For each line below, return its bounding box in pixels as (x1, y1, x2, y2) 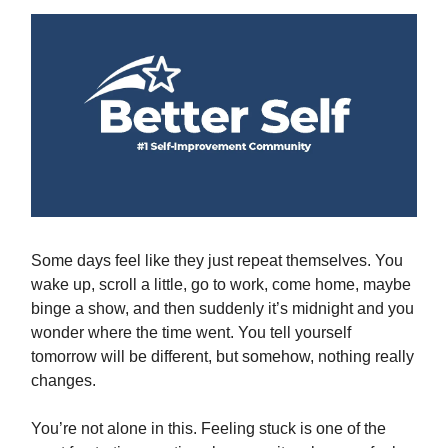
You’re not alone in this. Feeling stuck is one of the (31, 419, 386, 437)
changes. (31, 371, 96, 389)
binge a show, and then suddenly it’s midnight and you (31, 299, 414, 317)
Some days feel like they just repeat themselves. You (31, 251, 403, 269)
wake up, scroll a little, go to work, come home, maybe (31, 275, 411, 293)
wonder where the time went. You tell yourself (31, 323, 351, 341)
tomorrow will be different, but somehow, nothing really (31, 347, 414, 365)
